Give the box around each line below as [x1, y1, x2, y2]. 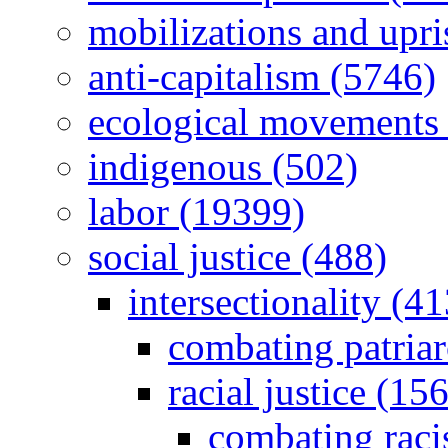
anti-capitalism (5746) [88, 54, 436, 98]
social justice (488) [88, 234, 387, 278]
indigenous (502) [88, 144, 358, 188]
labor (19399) [88, 189, 305, 233]
